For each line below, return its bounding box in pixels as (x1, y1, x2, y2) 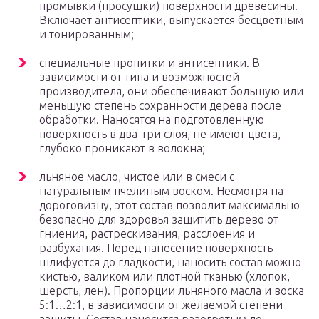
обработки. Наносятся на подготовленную (39, 113, 264, 127)
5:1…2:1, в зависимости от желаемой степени (39, 298, 283, 312)
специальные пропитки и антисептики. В (39, 56, 260, 70)
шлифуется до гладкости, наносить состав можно (39, 256, 301, 269)
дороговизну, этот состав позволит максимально (39, 199, 300, 212)
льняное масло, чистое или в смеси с (39, 170, 234, 184)
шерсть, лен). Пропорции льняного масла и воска (39, 284, 304, 298)
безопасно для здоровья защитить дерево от (39, 213, 278, 226)
